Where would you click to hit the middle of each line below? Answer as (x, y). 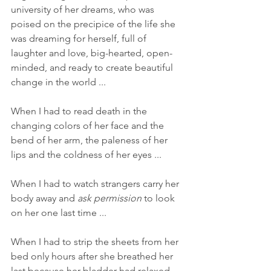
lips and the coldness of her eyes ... (87, 154)
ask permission (109, 198)
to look (159, 198)
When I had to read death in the (80, 111)
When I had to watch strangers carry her (96, 183)
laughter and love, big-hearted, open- (92, 53)
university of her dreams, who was (84, 9)
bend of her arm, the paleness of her (90, 140)
